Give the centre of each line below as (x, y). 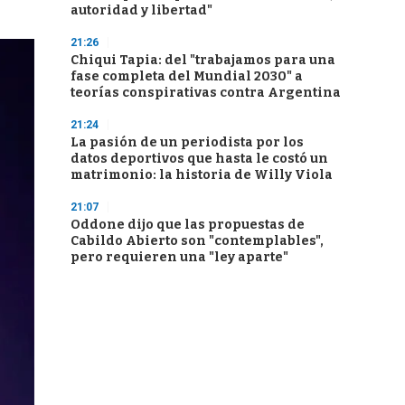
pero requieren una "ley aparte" (179, 257)
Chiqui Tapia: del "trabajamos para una (203, 60)
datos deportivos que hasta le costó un (199, 159)
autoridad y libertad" (141, 10)
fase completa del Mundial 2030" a (187, 76)
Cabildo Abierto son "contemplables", (197, 241)
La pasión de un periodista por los (187, 142)
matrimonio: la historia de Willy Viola (202, 175)
